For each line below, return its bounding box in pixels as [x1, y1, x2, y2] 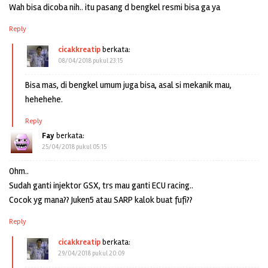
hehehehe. [25, 93, 63, 105]
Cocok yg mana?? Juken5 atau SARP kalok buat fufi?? [9, 194, 193, 205]
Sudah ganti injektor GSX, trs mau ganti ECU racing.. [9, 179, 193, 191]
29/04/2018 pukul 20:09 [58, 249, 124, 257]
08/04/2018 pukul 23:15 [58, 56, 123, 65]
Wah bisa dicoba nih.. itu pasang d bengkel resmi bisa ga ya [9, 1, 220, 13]
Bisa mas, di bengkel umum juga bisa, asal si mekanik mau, [25, 79, 232, 90]
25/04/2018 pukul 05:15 [42, 142, 106, 151]
